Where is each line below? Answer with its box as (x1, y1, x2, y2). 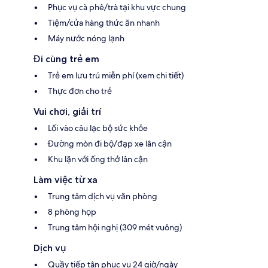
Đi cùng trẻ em (33, 53, 99, 65)
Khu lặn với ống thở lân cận (48, 153, 148, 165)
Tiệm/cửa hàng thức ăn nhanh (48, 17, 160, 28)
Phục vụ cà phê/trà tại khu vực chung (48, 1, 186, 13)
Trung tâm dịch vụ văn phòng (48, 190, 157, 202)
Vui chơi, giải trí (33, 105, 101, 117)
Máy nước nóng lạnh (48, 32, 124, 44)
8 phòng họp (48, 206, 96, 217)
